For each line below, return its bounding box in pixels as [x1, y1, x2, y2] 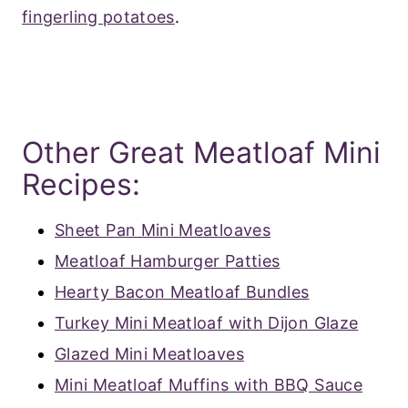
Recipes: [22, 167, 140, 203]
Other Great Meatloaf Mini [22, 135, 381, 171]
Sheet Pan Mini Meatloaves [55, 220, 270, 240]
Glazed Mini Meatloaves [55, 344, 244, 364]
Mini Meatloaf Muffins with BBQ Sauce [55, 375, 362, 395]
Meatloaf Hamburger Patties [55, 251, 280, 271]
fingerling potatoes [22, 7, 175, 27]
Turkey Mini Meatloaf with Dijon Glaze [55, 313, 359, 333]
